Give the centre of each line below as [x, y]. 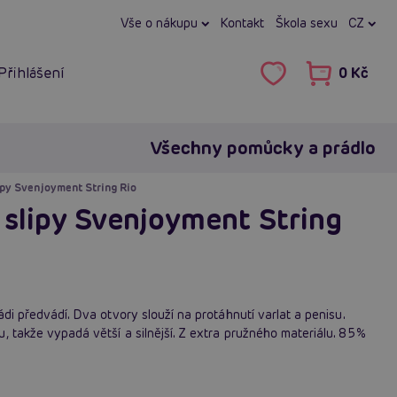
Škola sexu [306, 23]
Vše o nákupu [161, 23]
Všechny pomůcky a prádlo [262, 148]
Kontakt [242, 23]
